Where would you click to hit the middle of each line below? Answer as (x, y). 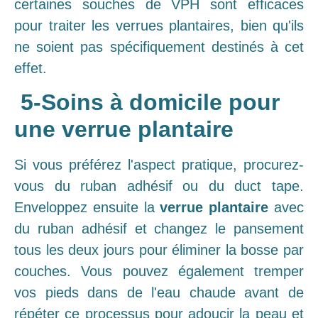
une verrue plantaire (124, 130)
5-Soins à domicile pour (147, 103)
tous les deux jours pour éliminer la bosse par (159, 250)
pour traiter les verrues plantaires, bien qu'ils (159, 25)
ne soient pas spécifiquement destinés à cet (159, 46)
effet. (31, 68)
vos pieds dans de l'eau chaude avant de (159, 293)
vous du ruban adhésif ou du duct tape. (159, 186)
